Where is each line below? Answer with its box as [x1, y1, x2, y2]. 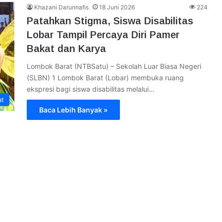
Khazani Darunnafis [34, 3, 89, 11]
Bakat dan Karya [27, 43, 106, 54]
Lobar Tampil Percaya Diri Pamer [27, 29, 179, 40]
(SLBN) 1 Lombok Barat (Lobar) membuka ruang [27, 73, 184, 82]
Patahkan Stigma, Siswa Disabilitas [27, 15, 193, 26]
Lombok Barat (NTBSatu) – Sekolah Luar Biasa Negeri [27, 62, 201, 70]
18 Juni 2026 [99, 3, 135, 11]
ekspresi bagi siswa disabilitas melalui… [27, 85, 155, 93]
